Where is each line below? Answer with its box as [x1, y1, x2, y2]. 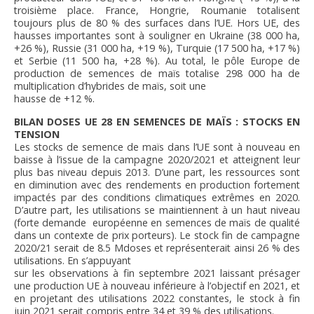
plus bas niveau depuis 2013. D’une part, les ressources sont [14, 165, 300, 179]
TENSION [14, 128, 60, 142]
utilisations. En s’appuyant [14, 254, 131, 268]
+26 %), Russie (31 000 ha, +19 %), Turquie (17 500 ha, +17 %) [14, 41, 300, 55]
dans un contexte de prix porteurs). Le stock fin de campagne [14, 228, 300, 243]
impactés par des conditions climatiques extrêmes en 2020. [14, 191, 300, 205]
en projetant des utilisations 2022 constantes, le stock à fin [14, 292, 300, 306]
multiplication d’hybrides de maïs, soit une [14, 79, 206, 93]
